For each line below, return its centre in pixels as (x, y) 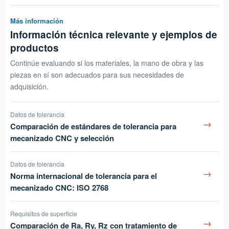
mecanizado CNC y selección (62, 138)
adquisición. (29, 86)
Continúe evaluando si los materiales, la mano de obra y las (107, 63)
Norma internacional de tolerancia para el (84, 176)
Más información (37, 20)
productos (35, 48)
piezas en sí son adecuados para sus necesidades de (97, 74)
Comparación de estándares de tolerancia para (93, 126)
